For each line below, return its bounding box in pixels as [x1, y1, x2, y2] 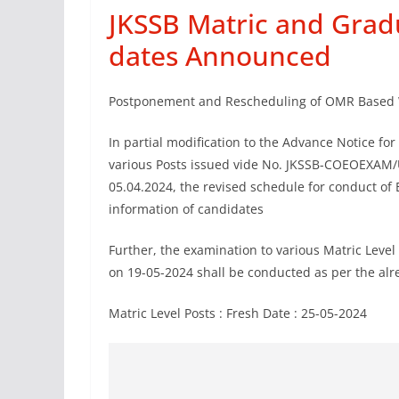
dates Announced [109, 37, 331, 74]
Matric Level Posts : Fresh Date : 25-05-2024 [109, 305, 367, 322]
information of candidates [109, 200, 264, 217]
